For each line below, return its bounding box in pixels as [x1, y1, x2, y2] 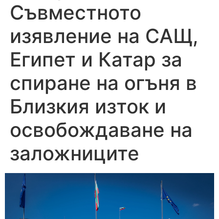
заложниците [10, 141, 139, 166]
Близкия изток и [10, 94, 166, 119]
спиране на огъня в [10, 71, 197, 95]
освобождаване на [10, 118, 193, 142]
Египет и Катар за [10, 47, 182, 72]
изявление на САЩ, [10, 24, 198, 48]
